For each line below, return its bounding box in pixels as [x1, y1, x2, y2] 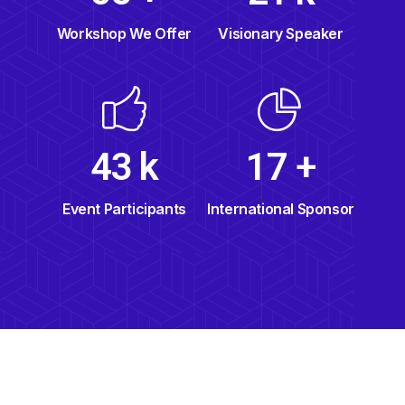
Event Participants [62, 200, 186, 218]
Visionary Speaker [218, 24, 344, 42]
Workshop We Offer [56, 24, 193, 42]
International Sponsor [207, 200, 354, 218]
